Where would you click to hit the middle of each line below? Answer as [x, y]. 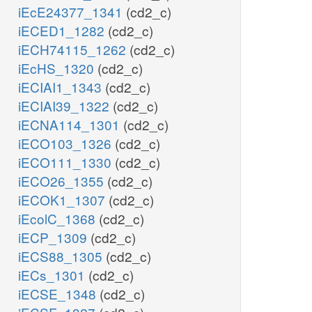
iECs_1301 [53, 275]
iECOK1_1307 [63, 200]
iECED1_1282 [63, 31]
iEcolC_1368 [58, 219]
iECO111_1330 [67, 162]
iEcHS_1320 [58, 68]
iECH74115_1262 [74, 49]
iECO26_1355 [63, 181]
